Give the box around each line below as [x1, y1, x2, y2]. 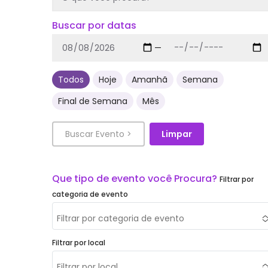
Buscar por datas [52, 19, 136, 32]
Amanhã [132, 73, 167, 86]
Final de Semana [58, 95, 127, 107]
